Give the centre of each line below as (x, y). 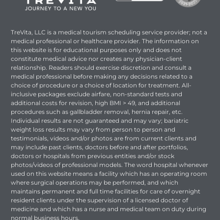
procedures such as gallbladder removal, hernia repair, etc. (97, 112)
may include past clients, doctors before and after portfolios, (100, 147)
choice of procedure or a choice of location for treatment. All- (101, 85)
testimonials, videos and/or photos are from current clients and (104, 138)
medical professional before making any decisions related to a (102, 77)
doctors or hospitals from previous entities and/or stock (93, 156)
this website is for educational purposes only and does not (96, 50)
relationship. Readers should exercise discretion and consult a (101, 68)
